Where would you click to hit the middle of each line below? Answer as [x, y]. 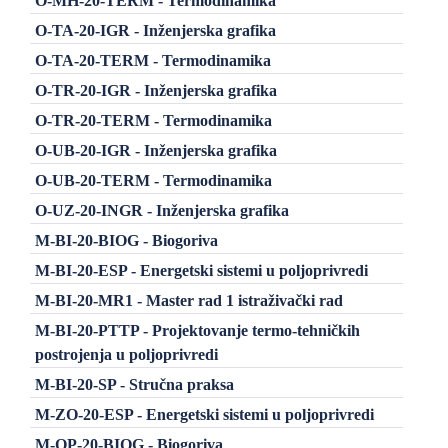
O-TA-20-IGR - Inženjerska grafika [155, 30]
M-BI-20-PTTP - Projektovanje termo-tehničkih [197, 330]
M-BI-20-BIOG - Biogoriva [126, 240]
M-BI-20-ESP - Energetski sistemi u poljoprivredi [201, 270]
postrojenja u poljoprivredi [126, 354]
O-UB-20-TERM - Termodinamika [153, 180]
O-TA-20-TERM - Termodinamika [152, 60]
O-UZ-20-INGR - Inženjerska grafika [161, 210]
